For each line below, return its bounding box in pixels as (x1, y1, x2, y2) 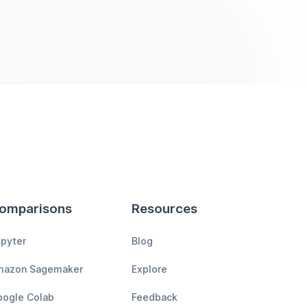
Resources (132, 201, 197, 217)
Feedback (132, 291, 177, 304)
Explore (132, 263, 167, 275)
